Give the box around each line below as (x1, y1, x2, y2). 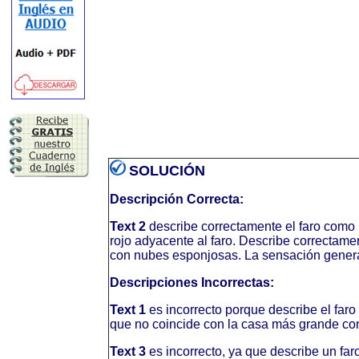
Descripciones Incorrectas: (110, 276, 274, 289)
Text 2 (110, 220, 146, 233)
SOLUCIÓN (129, 163, 205, 179)
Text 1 (110, 303, 146, 317)
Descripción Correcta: (110, 192, 244, 206)
